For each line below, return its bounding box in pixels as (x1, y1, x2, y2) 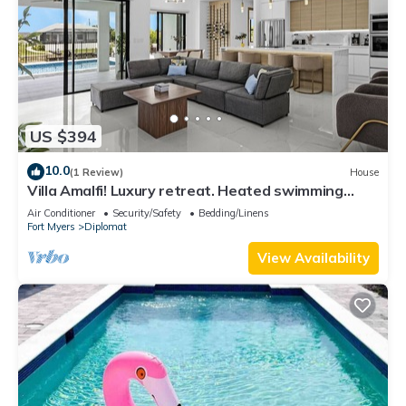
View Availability (257, 249, 370, 267)
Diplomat (84, 220, 127, 234)
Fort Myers (27, 220, 75, 234)
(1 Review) (70, 165, 123, 179)
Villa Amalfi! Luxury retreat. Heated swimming (27, 181, 343, 200)
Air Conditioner (27, 207, 95, 220)
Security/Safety (112, 207, 181, 220)
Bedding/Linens (198, 207, 269, 220)
